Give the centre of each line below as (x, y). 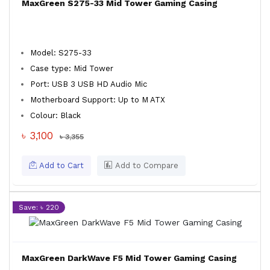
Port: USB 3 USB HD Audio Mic (89, 84)
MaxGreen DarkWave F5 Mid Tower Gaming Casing (129, 258)
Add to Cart (60, 165)
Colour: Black (55, 115)
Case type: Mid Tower (72, 68)
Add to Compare (146, 165)
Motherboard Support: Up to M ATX (98, 100)
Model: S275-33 (61, 53)
